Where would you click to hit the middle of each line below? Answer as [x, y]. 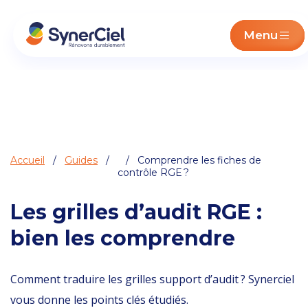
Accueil [27, 160]
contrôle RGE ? [153, 173]
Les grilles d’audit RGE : [136, 212]
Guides [81, 160]
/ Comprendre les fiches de [189, 160]
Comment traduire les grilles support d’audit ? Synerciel [152, 279]
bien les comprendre [123, 238]
